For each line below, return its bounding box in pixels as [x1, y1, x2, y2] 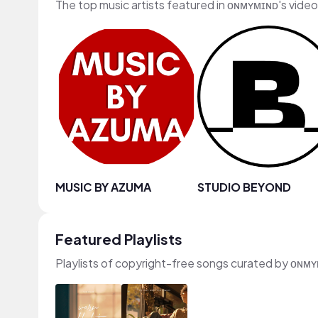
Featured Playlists [55, 230, 182, 248]
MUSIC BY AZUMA [55, 180, 151, 194]
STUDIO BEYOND [197, 180, 291, 194]
